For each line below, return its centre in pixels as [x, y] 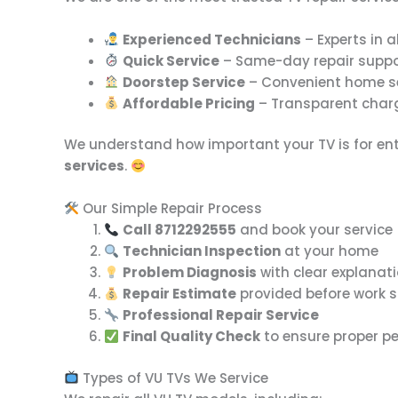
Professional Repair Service [221, 315]
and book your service [315, 230]
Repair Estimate [180, 294]
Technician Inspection [202, 251]
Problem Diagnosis [190, 272]
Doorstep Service [184, 82]
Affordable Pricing [189, 103]
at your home [330, 251]
